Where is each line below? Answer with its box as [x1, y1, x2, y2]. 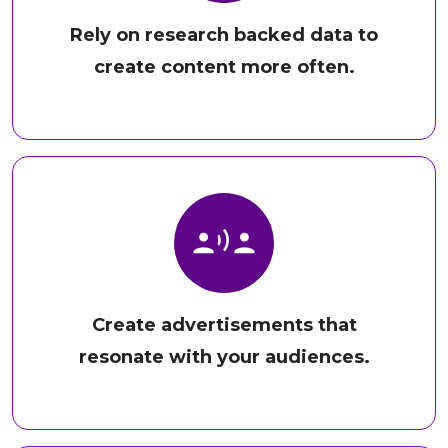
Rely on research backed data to [70, 24, 378, 47]
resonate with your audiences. [78, 346, 370, 369]
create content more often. [93, 56, 355, 79]
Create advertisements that [91, 314, 357, 337]
